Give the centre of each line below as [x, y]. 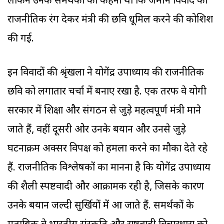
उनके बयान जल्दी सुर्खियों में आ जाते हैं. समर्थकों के [101, 206]
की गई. [21, 39]
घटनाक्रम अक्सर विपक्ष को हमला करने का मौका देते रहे [107, 149]
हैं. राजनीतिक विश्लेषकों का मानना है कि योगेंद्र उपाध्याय [109, 168]
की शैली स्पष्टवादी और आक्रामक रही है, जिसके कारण [106, 187]
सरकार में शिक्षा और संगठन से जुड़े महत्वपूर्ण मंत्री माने [104, 111]
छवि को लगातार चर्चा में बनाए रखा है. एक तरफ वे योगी [107, 92]
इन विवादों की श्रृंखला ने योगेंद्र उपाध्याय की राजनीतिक [106, 73]
